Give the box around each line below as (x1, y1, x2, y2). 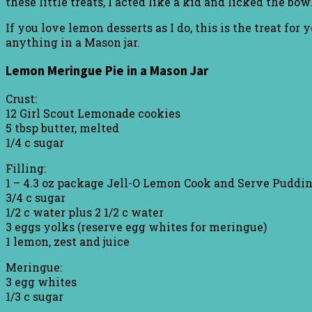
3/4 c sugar (6, 190, 65, 205)
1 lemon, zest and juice (6, 234, 130, 249)
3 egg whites (6, 274, 77, 290)
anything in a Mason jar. (6, 34, 140, 49)
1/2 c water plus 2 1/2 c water (6, 205, 164, 220)
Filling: (6, 161, 46, 176)
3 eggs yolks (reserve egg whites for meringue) (6, 219, 267, 235)
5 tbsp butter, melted (6, 120, 119, 136)
